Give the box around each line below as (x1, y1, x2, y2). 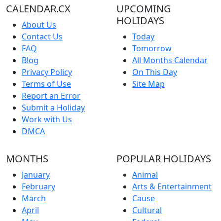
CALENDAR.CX (6, 1, 71, 15)
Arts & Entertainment (132, 181, 212, 192)
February (22, 181, 55, 192)
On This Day (132, 66, 177, 77)
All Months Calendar (132, 54, 208, 66)
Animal (132, 169, 158, 180)
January (22, 169, 50, 180)
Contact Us (22, 31, 63, 42)
